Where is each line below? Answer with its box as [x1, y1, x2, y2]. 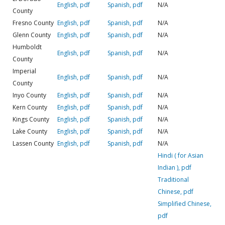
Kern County [13, 102, 47, 111]
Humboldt [13, 42, 42, 51]
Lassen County [13, 139, 54, 148]
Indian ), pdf [158, 163, 191, 172]
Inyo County [13, 90, 46, 99]
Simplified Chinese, [158, 199, 211, 208]
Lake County [13, 127, 47, 136]
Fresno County [13, 18, 54, 27]
